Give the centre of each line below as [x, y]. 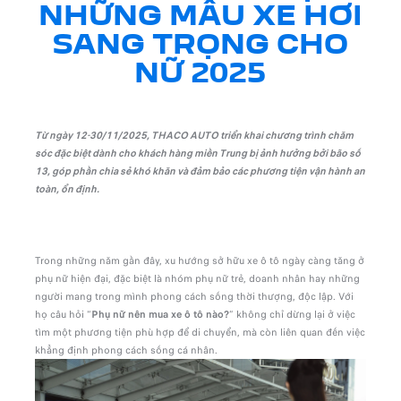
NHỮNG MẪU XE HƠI [200, 17]
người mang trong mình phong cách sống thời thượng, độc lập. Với [194, 296]
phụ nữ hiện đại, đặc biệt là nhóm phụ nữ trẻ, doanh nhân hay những [197, 278]
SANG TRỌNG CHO [200, 46]
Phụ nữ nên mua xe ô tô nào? [160, 314]
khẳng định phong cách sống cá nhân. [126, 350]
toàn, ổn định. [67, 188]
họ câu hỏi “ [63, 314]
